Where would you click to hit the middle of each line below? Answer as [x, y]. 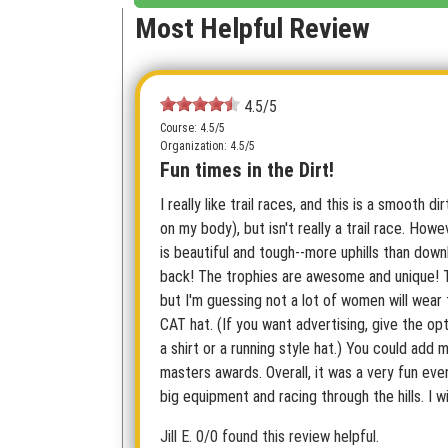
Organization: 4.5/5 [207, 146]
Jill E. [176, 436]
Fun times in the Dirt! [247, 170]
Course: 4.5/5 [192, 128]
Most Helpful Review [252, 28]
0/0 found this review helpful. [287, 436]
